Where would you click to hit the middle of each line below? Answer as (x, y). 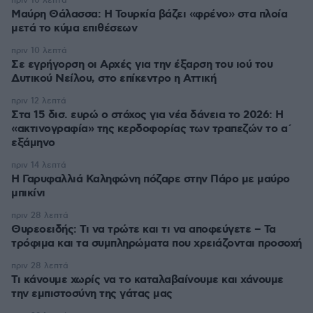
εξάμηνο (33, 143)
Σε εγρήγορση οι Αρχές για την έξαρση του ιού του (142, 65)
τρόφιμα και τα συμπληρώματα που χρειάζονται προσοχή (156, 243)
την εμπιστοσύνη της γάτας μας (92, 294)
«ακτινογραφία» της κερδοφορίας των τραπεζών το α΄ (152, 129)
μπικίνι (28, 193)
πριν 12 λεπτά (39, 101)
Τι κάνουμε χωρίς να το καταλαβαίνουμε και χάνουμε (147, 280)
